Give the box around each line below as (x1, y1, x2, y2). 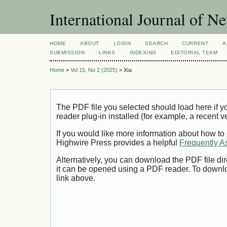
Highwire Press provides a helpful (56, 138, 179, 147)
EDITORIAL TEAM (170, 50, 218, 55)
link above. (56, 173, 95, 182)
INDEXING (129, 50, 157, 55)
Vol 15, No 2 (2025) (70, 67, 118, 73)
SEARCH (145, 41, 168, 46)
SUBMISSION (50, 50, 85, 55)
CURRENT (182, 41, 209, 46)
